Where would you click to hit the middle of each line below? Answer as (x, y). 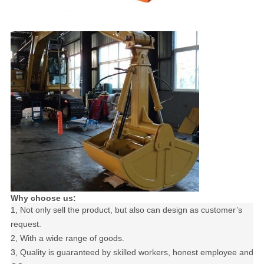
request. (26, 224)
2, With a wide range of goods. (67, 238)
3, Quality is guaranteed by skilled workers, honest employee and (132, 253)
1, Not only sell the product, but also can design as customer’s (126, 210)
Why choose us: (43, 198)
